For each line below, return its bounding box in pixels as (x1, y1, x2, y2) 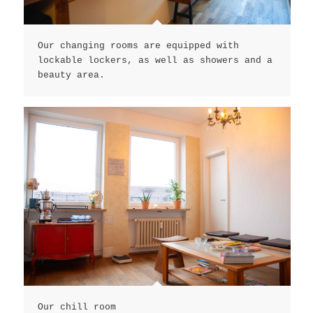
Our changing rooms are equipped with (37, 41, 239, 52)
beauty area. (37, 70, 105, 81)
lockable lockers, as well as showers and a (37, 55, 272, 66)
